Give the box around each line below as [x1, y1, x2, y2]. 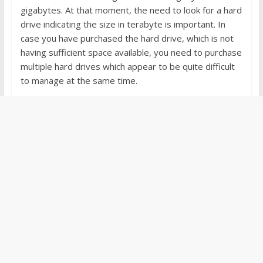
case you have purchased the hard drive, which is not [20, 32, 234, 44]
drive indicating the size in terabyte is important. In [20, 18, 225, 30]
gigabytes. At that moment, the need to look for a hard [20, 4, 242, 16]
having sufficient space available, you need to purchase [20, 46, 242, 58]
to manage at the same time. [20, 74, 137, 86]
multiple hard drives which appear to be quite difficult [20, 60, 235, 72]
